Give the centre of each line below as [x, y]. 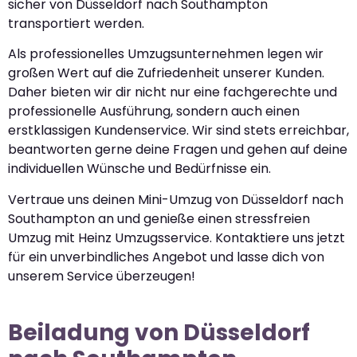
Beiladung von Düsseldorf [159, 332]
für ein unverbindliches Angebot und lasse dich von [166, 257]
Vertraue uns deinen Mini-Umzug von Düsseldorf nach [176, 199]
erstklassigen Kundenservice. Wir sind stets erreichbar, [178, 131]
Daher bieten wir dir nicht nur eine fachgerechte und [173, 92]
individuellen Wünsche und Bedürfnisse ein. [139, 169]
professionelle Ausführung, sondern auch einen [154, 112]
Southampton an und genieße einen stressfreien [159, 218]
